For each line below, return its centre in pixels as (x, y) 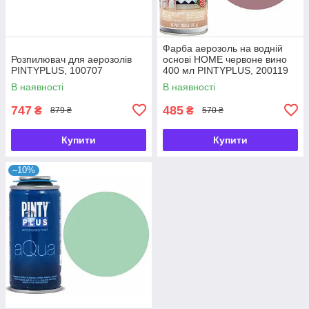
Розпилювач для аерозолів (71, 59)
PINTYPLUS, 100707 (57, 70)
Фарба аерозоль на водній (223, 48)
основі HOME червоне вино (225, 59)
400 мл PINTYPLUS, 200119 (226, 70)
